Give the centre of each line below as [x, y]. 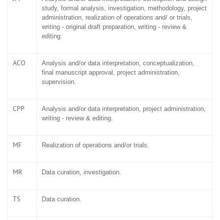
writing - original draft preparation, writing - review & [114, 27]
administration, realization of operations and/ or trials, [117, 17]
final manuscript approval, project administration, [111, 72]
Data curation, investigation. [82, 172]
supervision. [59, 82]
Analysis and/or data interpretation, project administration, [124, 109]
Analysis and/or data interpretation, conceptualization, [118, 63]
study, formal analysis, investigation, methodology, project [124, 8]
